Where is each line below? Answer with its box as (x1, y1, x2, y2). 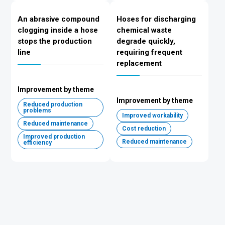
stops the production (18, 37, 92, 46)
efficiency (23, 139, 52, 146)
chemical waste (116, 26, 172, 35)
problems (23, 107, 52, 114)
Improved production (23, 133, 85, 140)
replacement (116, 59, 162, 68)
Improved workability (122, 112, 183, 119)
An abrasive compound (18, 15, 100, 24)
